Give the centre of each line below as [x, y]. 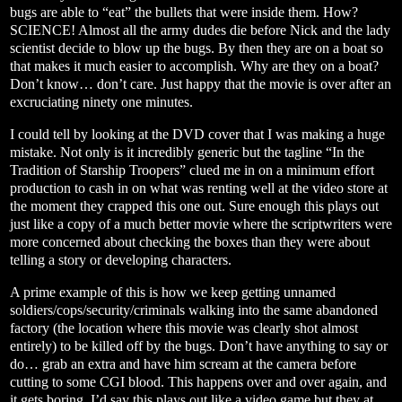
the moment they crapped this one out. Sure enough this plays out [194, 205]
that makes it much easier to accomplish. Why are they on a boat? [194, 66]
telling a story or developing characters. [121, 259]
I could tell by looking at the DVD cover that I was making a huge [197, 134]
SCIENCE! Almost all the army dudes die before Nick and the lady [200, 31]
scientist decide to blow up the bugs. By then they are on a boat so [197, 48]
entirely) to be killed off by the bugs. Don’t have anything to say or [199, 345]
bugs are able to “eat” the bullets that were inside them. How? [184, 13]
